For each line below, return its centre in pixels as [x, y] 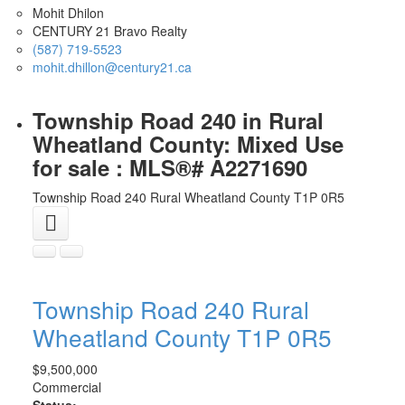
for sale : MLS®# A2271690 [170, 168]
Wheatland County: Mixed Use [188, 144]
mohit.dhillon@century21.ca [112, 67]
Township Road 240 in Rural [178, 121]
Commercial [66, 387]
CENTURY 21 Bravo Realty [109, 31]
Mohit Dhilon [68, 13]
